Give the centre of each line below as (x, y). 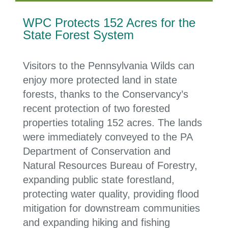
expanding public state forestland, (99, 179)
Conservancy (150, 94)
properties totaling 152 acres (87, 122)
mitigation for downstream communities (111, 208)
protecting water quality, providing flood (111, 194)
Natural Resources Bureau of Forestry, (110, 165)
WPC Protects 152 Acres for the (109, 22)
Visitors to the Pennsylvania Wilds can (109, 65)
